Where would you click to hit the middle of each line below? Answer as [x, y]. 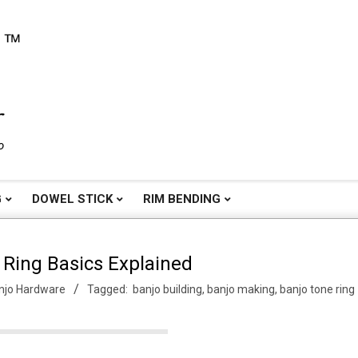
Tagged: [107, 289]
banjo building [167, 289]
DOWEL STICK [72, 199]
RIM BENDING [182, 199]
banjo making [241, 289]
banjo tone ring [317, 289]
